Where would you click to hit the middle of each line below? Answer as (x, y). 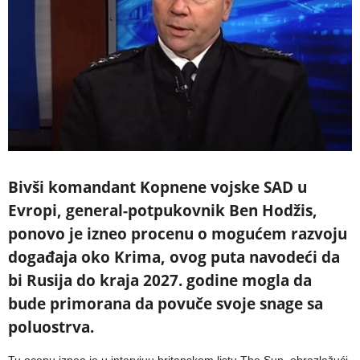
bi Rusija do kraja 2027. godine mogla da (160, 281)
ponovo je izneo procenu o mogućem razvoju (178, 234)
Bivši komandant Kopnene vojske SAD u (157, 188)
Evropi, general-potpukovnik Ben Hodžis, (163, 211)
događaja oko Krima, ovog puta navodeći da (174, 258)
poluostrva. (51, 327)
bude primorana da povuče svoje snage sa (166, 304)
